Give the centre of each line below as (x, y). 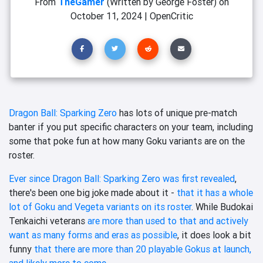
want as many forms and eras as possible (93, 235)
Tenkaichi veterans (48, 220)
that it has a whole (215, 192)
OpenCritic (171, 16)
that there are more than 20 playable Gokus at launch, (143, 249)
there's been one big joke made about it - (93, 192)
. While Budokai (222, 206)
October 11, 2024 (106, 16)
